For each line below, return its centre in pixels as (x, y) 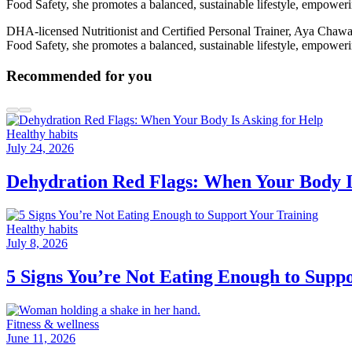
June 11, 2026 (41, 338)
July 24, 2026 (40, 148)
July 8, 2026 (37, 244)
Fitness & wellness (53, 324)
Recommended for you (79, 75)
